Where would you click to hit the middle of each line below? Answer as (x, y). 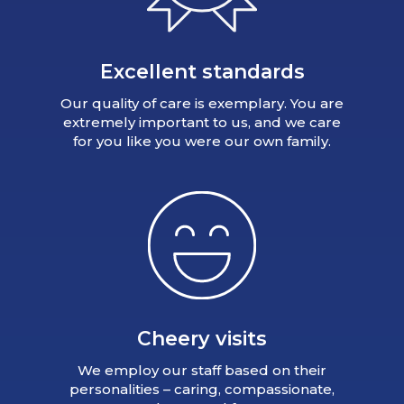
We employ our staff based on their (202, 371)
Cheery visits (202, 339)
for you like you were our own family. (202, 142)
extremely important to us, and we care (202, 123)
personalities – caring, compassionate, (202, 390)
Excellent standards (202, 72)
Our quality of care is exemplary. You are (202, 104)
